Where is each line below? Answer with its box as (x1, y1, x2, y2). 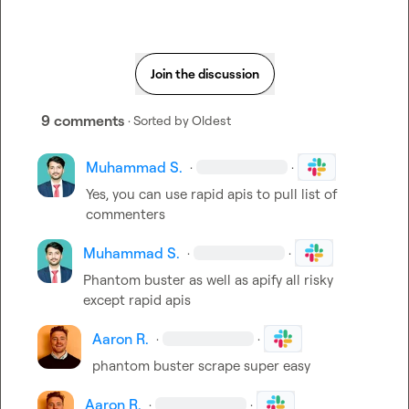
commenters (86, 205, 166, 223)
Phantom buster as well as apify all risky (83, 271, 334, 288)
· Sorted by (128, 112, 189, 128)
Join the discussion (150, 66, 259, 81)
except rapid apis (83, 291, 192, 309)
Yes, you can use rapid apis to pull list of (86, 185, 338, 203)
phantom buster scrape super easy (92, 357, 310, 374)
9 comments (41, 111, 124, 130)
